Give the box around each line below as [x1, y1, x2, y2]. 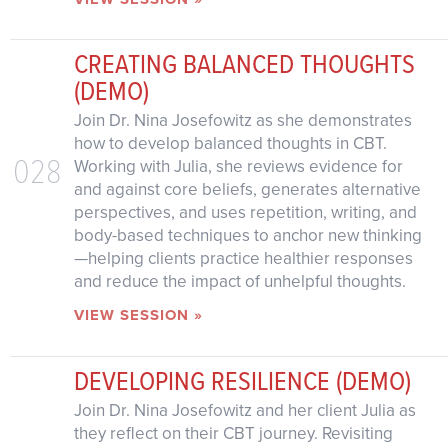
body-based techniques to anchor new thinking [73, 223, 422, 249]
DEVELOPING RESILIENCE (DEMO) [73, 361, 411, 400]
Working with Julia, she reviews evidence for [73, 154, 403, 180]
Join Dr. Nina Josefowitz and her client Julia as [73, 398, 416, 424]
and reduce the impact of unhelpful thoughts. [73, 269, 406, 295]
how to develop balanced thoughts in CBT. [73, 131, 387, 157]
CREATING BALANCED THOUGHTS [73, 44, 415, 83]
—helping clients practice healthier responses [73, 246, 413, 272]
